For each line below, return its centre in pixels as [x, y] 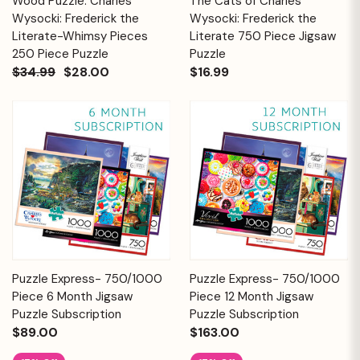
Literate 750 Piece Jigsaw [263, 36]
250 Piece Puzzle [60, 53]
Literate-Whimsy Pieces [80, 36]
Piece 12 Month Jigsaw [252, 296]
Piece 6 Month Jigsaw [72, 296]
